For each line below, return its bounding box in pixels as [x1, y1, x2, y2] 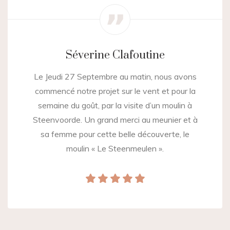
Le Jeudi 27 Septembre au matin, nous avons [33, 71, 197, 82]
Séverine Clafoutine [65, 48, 165, 63]
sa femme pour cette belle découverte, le [41, 129, 189, 140]
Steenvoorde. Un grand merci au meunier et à [32, 114, 198, 125]
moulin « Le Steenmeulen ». [66, 143, 164, 154]
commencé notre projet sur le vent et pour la [34, 86, 196, 97]
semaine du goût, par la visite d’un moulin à [38, 100, 192, 111]
